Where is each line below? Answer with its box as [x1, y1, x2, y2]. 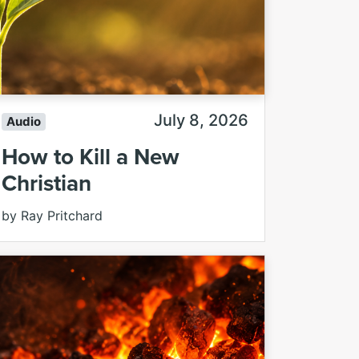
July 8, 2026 [154, 111, 248, 131]
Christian [2, 167, 91, 200]
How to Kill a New [2, 140, 179, 173]
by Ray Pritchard [2, 208, 103, 224]
